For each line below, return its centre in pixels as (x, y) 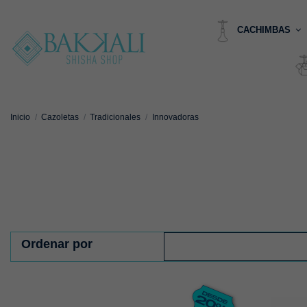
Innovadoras (175, 117)
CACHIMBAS (265, 30)
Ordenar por (57, 244)
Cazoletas (60, 117)
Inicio (20, 117)
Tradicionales (115, 117)
